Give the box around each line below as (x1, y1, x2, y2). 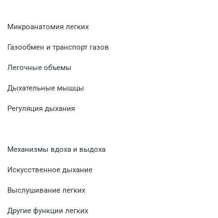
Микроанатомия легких (7, 22, 89, 31)
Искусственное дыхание (7, 165, 92, 174)
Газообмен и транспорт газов (7, 42, 109, 52)
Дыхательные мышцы (7, 83, 84, 92)
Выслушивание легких (7, 185, 85, 195)
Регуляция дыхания (7, 104, 75, 113)
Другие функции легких (7, 206, 88, 215)
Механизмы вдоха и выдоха (7, 145, 106, 154)
